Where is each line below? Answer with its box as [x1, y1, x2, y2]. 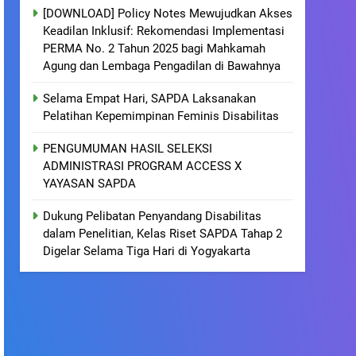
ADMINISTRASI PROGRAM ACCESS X [43, 159, 242, 173]
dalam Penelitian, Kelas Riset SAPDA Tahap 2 [43, 226, 283, 241]
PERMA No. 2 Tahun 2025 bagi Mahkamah [43, 41, 266, 56]
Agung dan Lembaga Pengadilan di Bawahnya [43, 59, 281, 73]
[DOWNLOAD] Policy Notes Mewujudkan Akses [43, 6, 293, 21]
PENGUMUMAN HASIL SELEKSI [43, 141, 213, 156]
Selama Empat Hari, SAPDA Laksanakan [43, 91, 257, 106]
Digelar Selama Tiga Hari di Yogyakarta [43, 244, 251, 258]
